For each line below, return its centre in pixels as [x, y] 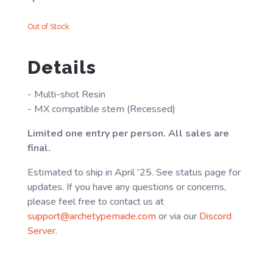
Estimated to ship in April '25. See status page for [134, 172]
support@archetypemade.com [91, 216]
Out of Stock [48, 27]
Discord [215, 216]
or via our [177, 216]
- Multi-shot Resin [66, 94]
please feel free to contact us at [95, 201]
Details [62, 67]
